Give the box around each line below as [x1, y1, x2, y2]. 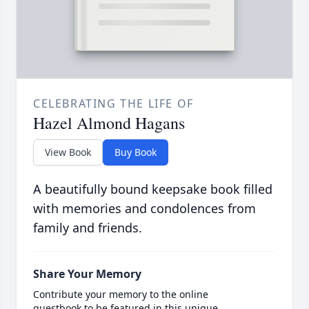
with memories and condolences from [33, 200, 256, 217]
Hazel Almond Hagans [33, 112, 185, 134]
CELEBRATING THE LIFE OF [33, 96, 194, 112]
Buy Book [114, 146, 157, 159]
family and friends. [33, 219, 142, 237]
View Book [45, 146, 91, 159]
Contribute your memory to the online [33, 288, 208, 301]
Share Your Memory [33, 266, 141, 282]
